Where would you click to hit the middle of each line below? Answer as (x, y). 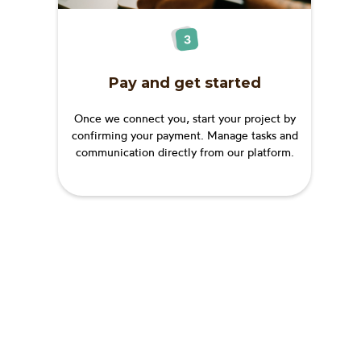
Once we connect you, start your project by (185, 118)
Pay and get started (185, 83)
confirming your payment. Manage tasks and (185, 135)
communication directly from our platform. (185, 151)
